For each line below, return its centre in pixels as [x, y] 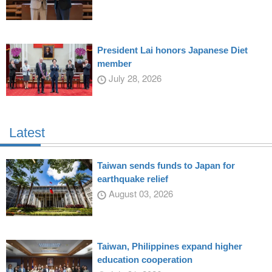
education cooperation [144, 260]
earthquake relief [132, 178]
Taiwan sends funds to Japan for [166, 165]
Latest [27, 132]
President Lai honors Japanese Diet [172, 50]
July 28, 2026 [134, 78]
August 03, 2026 [139, 193]
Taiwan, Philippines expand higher [169, 246]
